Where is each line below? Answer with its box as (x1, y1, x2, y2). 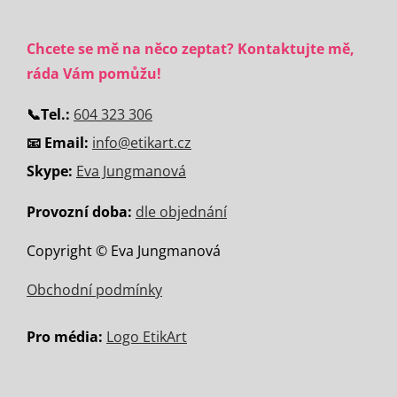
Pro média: (27, 327, 106, 346)
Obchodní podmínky (27, 280, 162, 300)
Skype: (27, 161, 76, 181)
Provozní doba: (27, 202, 132, 222)
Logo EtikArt (106, 327, 187, 346)
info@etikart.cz (92, 133, 191, 152)
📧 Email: (27, 133, 89, 152)
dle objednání (136, 202, 227, 222)
